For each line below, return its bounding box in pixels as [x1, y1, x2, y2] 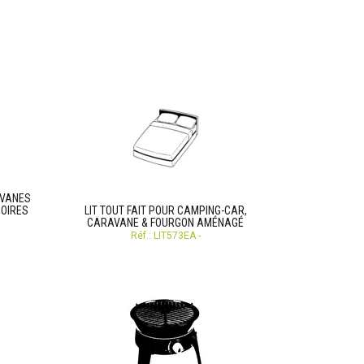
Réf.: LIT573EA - [130, 230, 201, 241]
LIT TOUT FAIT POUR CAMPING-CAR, [84, 204, 247, 217]
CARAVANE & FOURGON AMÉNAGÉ [87, 216, 244, 229]
